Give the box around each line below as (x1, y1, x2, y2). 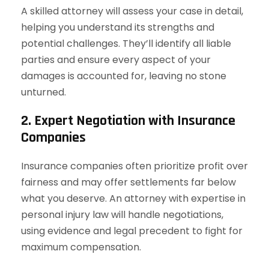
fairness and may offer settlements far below (21, 175, 236, 189)
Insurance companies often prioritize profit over (21, 159, 248, 173)
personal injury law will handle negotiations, (21, 208, 223, 222)
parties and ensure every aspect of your (21, 53, 211, 67)
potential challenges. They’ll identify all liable (21, 37, 231, 50)
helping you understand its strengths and (21, 20, 214, 34)
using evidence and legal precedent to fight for (21, 224, 243, 238)
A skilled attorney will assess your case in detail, (21, 4, 243, 18)
